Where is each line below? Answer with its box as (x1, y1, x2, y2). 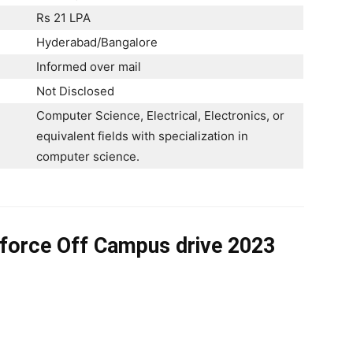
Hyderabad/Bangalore (36, 35, 158, 50)
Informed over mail (36, 59, 141, 74)
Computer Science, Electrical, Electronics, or (36, 108, 284, 123)
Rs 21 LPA (36, 10, 91, 25)
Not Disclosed (36, 84, 114, 98)
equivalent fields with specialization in (36, 128, 248, 143)
